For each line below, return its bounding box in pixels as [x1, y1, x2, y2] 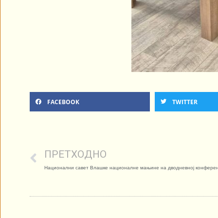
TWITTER [172, 97, 198, 106]
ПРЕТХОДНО [44, 148, 107, 160]
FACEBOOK [47, 97, 79, 106]
